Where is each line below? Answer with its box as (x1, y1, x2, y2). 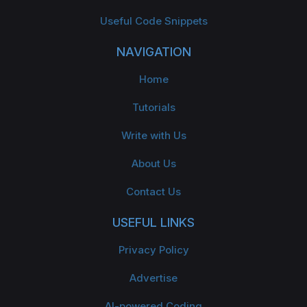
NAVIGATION (116, 44, 191, 59)
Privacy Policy (118, 243, 189, 256)
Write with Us (121, 128, 186, 142)
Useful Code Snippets (99, 14, 208, 27)
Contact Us (126, 184, 181, 198)
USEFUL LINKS (112, 214, 195, 230)
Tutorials (132, 100, 175, 114)
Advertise (130, 271, 177, 284)
